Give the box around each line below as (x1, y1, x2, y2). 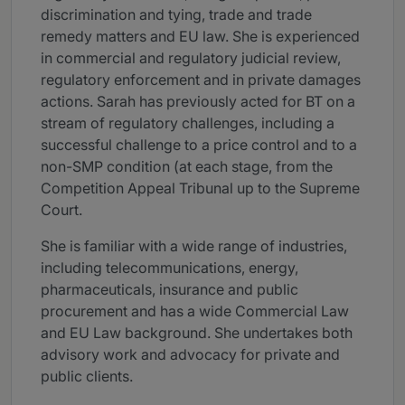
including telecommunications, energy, (41, 259, 298, 278)
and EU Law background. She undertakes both (41, 324, 353, 343)
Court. (41, 201, 82, 220)
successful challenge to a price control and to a (41, 136, 357, 155)
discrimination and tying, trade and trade (41, 5, 312, 24)
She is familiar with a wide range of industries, (41, 237, 347, 256)
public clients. (41, 367, 133, 386)
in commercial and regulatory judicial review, (41, 49, 341, 68)
